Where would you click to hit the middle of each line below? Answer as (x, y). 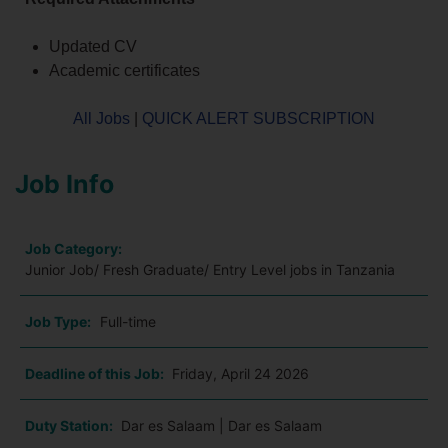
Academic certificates (124, 71)
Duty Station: (70, 426)
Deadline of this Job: (96, 374)
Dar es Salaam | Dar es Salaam (221, 426)
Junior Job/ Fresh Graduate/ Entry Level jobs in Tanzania (210, 270)
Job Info (64, 184)
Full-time (128, 322)
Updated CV (93, 47)
